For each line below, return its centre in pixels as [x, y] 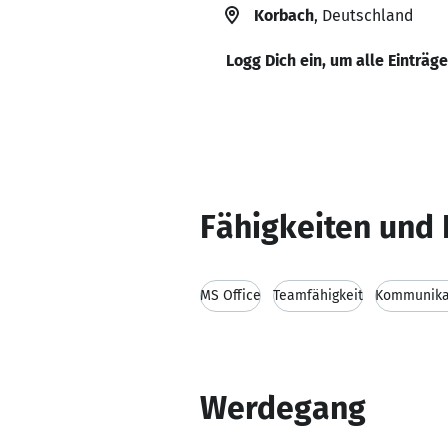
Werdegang [283, 408]
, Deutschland [363, 15]
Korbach [284, 15]
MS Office [230, 295]
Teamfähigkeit [318, 295]
